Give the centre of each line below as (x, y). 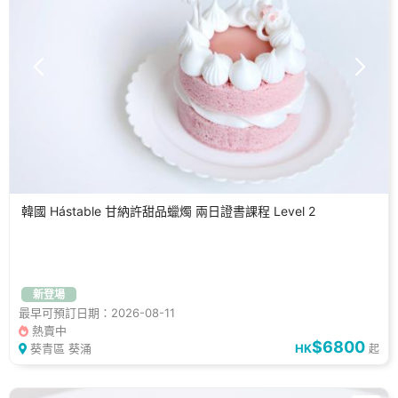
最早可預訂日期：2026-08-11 (96, 313)
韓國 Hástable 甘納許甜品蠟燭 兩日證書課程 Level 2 (168, 211)
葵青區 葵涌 (61, 349)
